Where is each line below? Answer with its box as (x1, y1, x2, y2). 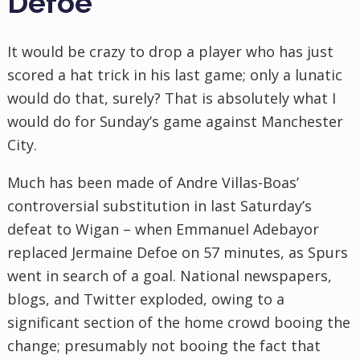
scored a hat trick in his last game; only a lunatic (7, 64, 342, 84)
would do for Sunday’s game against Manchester (7, 111, 343, 131)
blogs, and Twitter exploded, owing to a (7, 288, 284, 309)
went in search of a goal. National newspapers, (7, 265, 332, 285)
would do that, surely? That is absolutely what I (7, 88, 336, 108)
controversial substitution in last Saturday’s (7, 195, 312, 215)
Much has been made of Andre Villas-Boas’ (7, 172, 299, 192)
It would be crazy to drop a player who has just (7, 41, 333, 61)
